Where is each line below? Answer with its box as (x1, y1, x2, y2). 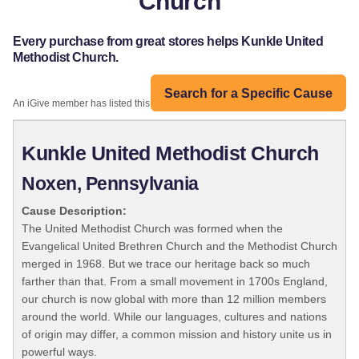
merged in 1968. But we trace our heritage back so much (22, 257, 310, 271)
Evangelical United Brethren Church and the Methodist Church (22, 240, 337, 253)
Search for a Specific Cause (164, 86, 333, 100)
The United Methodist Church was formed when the (22, 222, 283, 236)
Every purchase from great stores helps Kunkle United (13, 34, 324, 49)
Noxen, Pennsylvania (22, 174, 199, 195)
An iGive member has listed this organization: (13, 98, 209, 110)
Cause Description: (22, 204, 127, 218)
